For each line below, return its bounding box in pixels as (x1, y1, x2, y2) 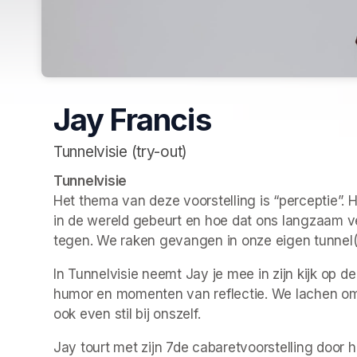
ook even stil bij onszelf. (53, 306, 201, 323)
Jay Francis (53, 101, 211, 139)
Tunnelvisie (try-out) (53, 142, 188, 161)
